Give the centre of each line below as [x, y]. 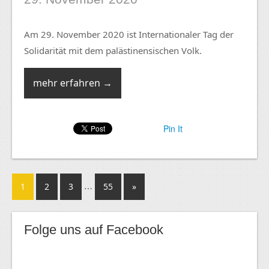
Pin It [173, 129]
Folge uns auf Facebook [94, 230]
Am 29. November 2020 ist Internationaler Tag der [129, 35]
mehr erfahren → [73, 83]
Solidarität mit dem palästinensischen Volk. [113, 51]
